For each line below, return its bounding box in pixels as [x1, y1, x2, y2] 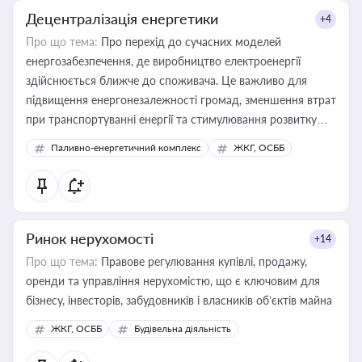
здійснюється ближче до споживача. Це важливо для [26, 74, 307, 87]
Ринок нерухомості [26, 229, 154, 247]
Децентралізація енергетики [26, 10, 218, 27]
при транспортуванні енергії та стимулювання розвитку [26, 112, 317, 126]
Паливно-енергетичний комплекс [51, 141, 201, 154]
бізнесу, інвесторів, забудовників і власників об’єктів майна [26, 293, 332, 307]
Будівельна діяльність [134, 322, 231, 335]
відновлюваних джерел [26, 132, 149, 145]
